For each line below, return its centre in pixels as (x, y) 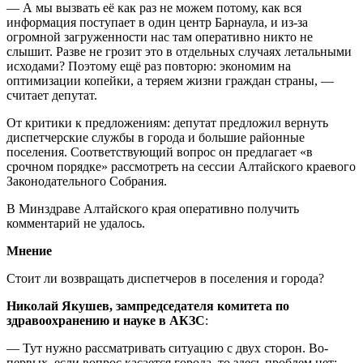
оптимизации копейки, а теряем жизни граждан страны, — (170, 80)
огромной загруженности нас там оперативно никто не (160, 36)
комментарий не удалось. (76, 223)
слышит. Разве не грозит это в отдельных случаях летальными (179, 51)
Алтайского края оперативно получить (190, 208)
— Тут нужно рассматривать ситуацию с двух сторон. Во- (167, 348)
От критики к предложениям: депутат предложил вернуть (167, 122)
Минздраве (49, 208)
